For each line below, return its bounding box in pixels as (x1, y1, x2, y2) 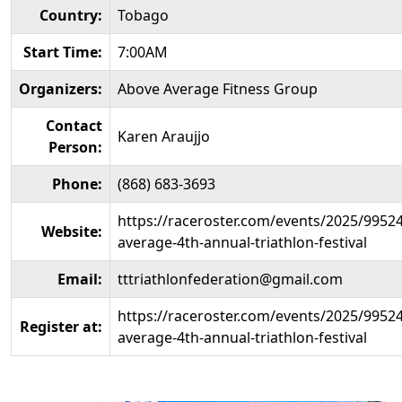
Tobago (118, 5, 169, 25)
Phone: (52, 174, 102, 194)
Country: (39, 5, 102, 25)
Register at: (20, 317, 102, 336)
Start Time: (23, 42, 102, 62)
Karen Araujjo (118, 127, 210, 146)
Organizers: (19, 79, 102, 99)
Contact (46, 116, 102, 135)
